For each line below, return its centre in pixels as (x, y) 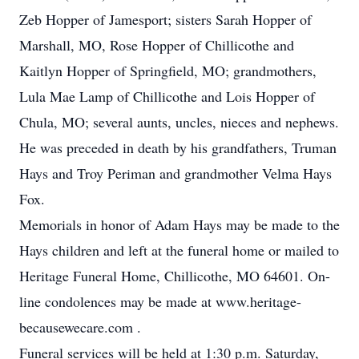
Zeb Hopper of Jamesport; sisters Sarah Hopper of (165, 19)
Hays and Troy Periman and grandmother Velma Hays (175, 173)
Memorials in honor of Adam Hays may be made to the (179, 224)
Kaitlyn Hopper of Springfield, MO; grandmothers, (168, 71)
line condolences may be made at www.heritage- (160, 301)
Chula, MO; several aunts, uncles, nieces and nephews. (179, 122)
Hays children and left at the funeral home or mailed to (179, 250)
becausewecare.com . (80, 327)
